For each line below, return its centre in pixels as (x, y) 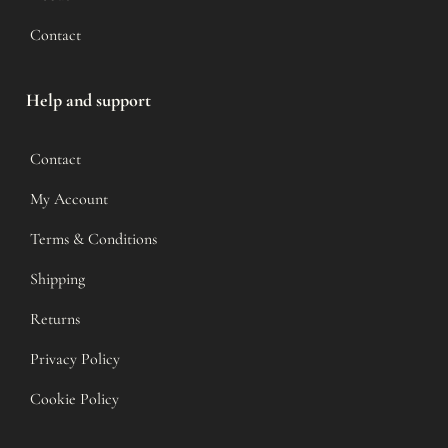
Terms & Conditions (93, 238)
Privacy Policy (75, 358)
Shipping (57, 278)
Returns (55, 318)
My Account (69, 198)
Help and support (88, 99)
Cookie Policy (74, 398)
